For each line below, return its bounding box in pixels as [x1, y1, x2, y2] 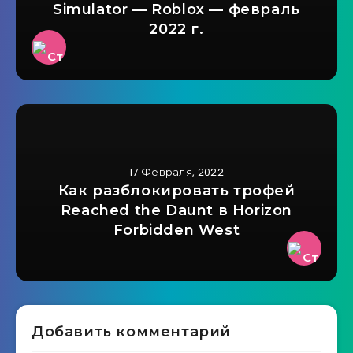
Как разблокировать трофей [58, 182, 295, 200]
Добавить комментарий [32, 323, 231, 341]
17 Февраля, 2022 [129, 165, 224, 180]
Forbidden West [113, 221, 240, 240]
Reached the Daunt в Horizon [60, 202, 293, 220]
